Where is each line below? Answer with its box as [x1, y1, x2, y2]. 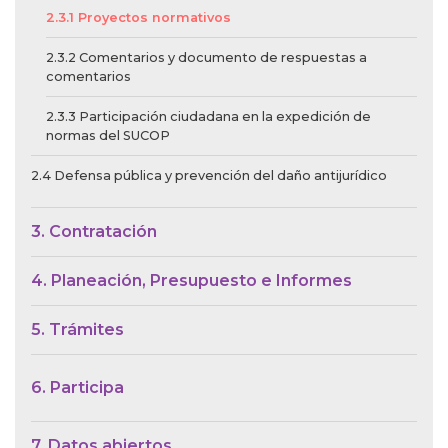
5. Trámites [31, 320, 124, 340]
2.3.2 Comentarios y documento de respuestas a [46, 50, 367, 66]
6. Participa [31, 378, 124, 398]
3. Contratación [31, 222, 157, 242]
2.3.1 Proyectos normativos [46, 10, 231, 26]
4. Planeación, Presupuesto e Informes [31, 271, 352, 291]
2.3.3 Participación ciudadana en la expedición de [46, 109, 371, 125]
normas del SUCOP [46, 128, 170, 144]
